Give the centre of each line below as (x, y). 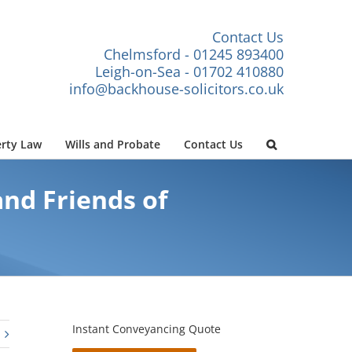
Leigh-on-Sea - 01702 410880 (189, 71)
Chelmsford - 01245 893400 (194, 54)
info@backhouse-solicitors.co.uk (176, 88)
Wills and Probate (113, 144)
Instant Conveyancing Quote (146, 329)
